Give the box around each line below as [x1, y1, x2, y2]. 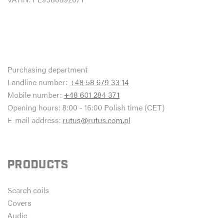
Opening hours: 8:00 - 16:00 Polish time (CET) [7, 102, 164, 113]
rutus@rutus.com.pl [63, 114, 130, 126]
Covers [7, 197, 32, 208]
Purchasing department [7, 64, 88, 75]
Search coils [7, 184, 49, 196]
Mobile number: [7, 89, 64, 100]
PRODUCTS [7, 157, 69, 173]
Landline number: [7, 76, 70, 88]
